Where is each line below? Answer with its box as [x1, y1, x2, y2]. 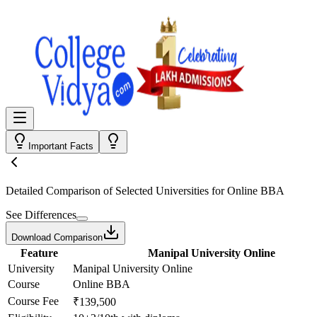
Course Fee [8, 295, 59, 307]
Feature [20, 247, 58, 259]
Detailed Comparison [6, 185, 100, 197]
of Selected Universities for [100, 185, 227, 197]
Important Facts [28, 141, 93, 151]
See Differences [6, 209, 76, 221]
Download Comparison [11, 232, 103, 243]
